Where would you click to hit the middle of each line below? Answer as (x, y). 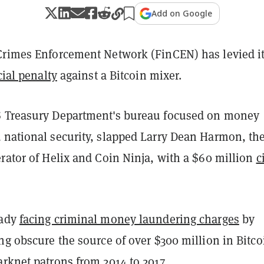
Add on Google (182, 13)
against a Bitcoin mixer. (119, 75)
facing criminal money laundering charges (129, 219)
